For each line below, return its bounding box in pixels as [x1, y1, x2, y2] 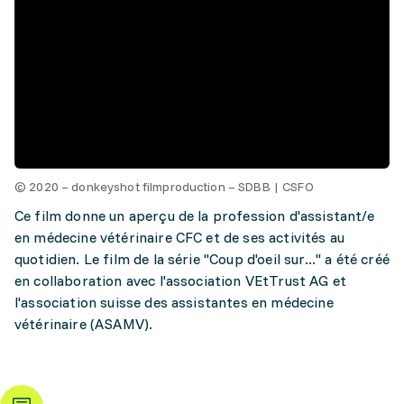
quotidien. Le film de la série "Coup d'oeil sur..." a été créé [14, 250, 390, 268]
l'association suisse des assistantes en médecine [14, 293, 334, 311]
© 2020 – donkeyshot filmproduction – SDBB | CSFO [14, 179, 314, 195]
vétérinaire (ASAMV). [14, 315, 153, 333]
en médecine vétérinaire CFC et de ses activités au [14, 228, 345, 246]
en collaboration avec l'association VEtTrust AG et [14, 271, 347, 289]
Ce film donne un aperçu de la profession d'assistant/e [14, 207, 375, 225]
